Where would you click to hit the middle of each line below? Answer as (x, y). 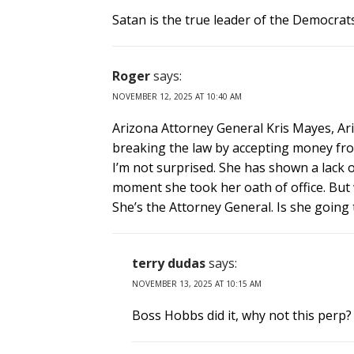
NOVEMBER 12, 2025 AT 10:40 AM (177, 97)
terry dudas (169, 264)
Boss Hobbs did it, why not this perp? (242, 316)
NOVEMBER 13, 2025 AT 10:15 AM (197, 284)
